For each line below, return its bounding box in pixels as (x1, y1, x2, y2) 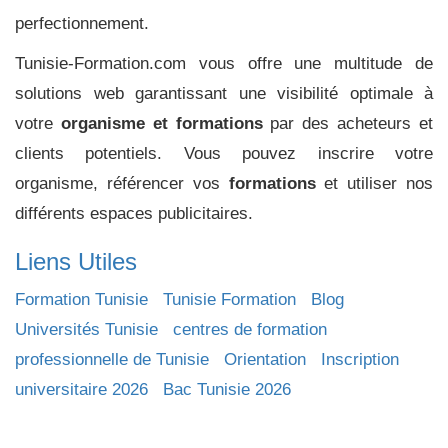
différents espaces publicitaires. (15, 204, 253, 223)
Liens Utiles (15, 248, 137, 275)
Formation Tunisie (15, 290, 148, 309)
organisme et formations (60, 114, 263, 133)
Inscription (321, 350, 399, 369)
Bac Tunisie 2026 (163, 380, 291, 399)
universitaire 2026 (15, 380, 148, 399)
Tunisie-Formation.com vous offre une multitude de (15, 54, 433, 73)
